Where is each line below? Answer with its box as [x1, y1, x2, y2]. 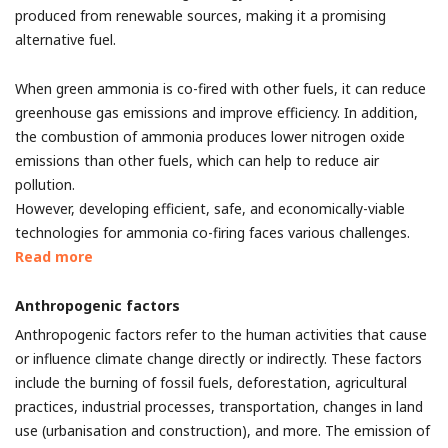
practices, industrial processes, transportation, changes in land [15, 397, 423, 416]
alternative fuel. [15, 30, 116, 49]
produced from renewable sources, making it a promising [15, 6, 386, 25]
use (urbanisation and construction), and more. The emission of [15, 421, 430, 440]
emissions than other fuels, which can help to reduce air [15, 151, 379, 170]
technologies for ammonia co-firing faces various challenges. [15, 223, 410, 242]
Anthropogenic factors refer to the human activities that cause [15, 325, 427, 344]
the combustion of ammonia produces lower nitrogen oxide [15, 127, 405, 146]
